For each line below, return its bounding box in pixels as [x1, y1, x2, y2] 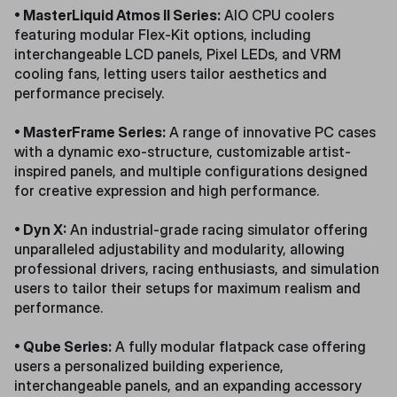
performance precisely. [14, 83, 164, 102]
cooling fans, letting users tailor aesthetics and [14, 64, 327, 82]
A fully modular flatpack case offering [112, 337, 366, 355]
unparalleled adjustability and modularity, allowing [14, 239, 345, 258]
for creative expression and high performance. [14, 181, 319, 199]
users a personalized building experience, [14, 356, 284, 375]
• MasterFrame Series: [14, 122, 166, 141]
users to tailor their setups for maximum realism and [14, 278, 361, 297]
